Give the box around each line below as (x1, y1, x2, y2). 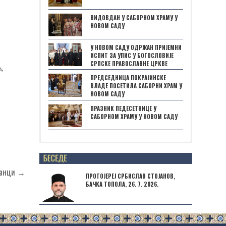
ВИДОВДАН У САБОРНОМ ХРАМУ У (90, 13, 178, 22)
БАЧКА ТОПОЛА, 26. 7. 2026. (86, 180, 158, 189)
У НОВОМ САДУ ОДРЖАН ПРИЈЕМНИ (90, 43, 182, 51)
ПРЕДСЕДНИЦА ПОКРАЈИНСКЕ (90, 74, 166, 82)
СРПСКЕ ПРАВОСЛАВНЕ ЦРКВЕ (90, 59, 167, 68)
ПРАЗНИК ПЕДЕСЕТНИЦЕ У (90, 104, 156, 112)
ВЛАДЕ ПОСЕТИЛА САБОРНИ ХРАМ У (90, 82, 182, 90)
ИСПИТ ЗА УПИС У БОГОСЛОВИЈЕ (90, 51, 174, 60)
